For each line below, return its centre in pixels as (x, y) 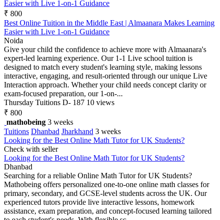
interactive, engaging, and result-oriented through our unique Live (106, 76)
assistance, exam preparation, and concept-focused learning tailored (108, 211)
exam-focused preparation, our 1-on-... (63, 93)
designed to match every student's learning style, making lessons (103, 67)
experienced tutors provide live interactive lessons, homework (99, 202)
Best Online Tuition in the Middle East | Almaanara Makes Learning (109, 23)
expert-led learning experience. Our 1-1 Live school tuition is (98, 58)
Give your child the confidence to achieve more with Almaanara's (105, 49)
